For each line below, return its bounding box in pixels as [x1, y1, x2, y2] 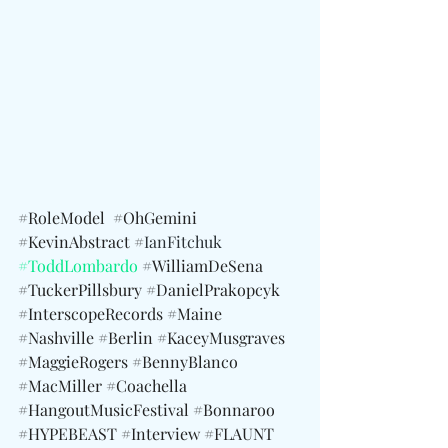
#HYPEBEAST [18, 423, 117, 444]
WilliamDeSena [152, 255, 267, 276]
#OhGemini [113, 207, 197, 228]
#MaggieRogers [18, 351, 128, 372]
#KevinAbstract [18, 231, 130, 252]
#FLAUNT [204, 423, 274, 444]
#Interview [121, 423, 200, 444]
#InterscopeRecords [18, 303, 163, 324]
